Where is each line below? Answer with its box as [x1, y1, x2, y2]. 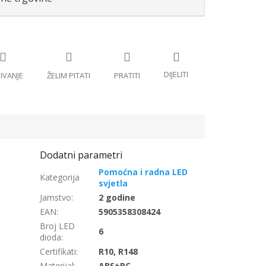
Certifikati [40, 246, 77, 258]
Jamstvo [40, 192, 72, 204]
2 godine [99, 192, 136, 204]
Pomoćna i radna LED [99, 166, 188, 178]
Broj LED [40, 220, 75, 232]
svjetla [99, 178, 128, 189]
